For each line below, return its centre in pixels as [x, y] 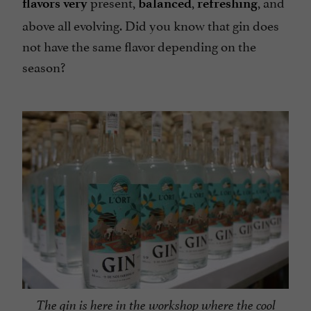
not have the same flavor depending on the [139, 45]
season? [44, 66]
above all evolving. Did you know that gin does [151, 25]
